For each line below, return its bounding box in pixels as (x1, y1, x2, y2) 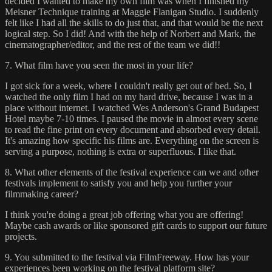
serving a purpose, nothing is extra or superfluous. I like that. (5, 146, 236, 157)
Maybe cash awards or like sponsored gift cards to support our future (5, 220, 267, 231)
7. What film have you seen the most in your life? (5, 60, 193, 71)
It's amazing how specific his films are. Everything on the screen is (5, 135, 259, 146)
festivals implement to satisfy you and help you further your (5, 178, 232, 189)
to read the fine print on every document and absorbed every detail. (5, 124, 260, 135)
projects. (5, 231, 37, 242)
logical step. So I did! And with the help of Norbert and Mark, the (5, 29, 256, 39)
